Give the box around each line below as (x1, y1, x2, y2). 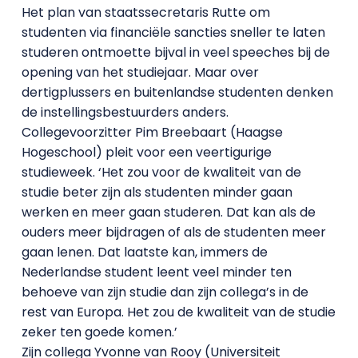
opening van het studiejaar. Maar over (21, 63, 259, 82)
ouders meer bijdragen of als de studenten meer (21, 223, 326, 241)
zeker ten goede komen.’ (21, 323, 181, 341)
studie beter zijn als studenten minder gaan (21, 183, 292, 201)
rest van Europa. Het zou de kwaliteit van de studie (21, 303, 336, 321)
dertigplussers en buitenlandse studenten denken (21, 83, 333, 101)
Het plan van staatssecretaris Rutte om (21, 3, 270, 22)
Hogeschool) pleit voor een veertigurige (21, 143, 272, 161)
